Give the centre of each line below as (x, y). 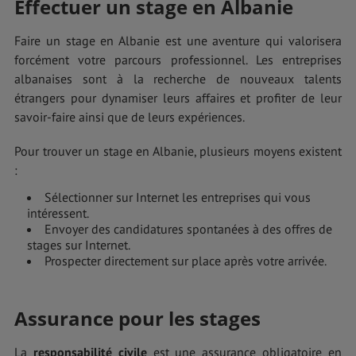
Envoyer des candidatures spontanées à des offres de (188, 229)
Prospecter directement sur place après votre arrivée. (186, 261)
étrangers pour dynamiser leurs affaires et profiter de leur (178, 97)
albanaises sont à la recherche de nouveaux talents (178, 78)
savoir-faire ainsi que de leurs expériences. (130, 116)
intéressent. (58, 213)
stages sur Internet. (79, 245)
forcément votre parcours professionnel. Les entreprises (178, 59)
